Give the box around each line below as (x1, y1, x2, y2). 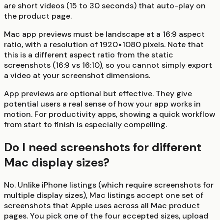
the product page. (4, 10, 72, 21)
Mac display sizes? (4, 154, 110, 170)
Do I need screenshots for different (4, 139, 201, 155)
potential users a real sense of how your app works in (4, 98, 201, 109)
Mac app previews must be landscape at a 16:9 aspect (4, 28, 205, 39)
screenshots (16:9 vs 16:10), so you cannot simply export (4, 59, 212, 70)
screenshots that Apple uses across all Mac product (4, 200, 200, 211)
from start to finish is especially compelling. (4, 119, 167, 130)
